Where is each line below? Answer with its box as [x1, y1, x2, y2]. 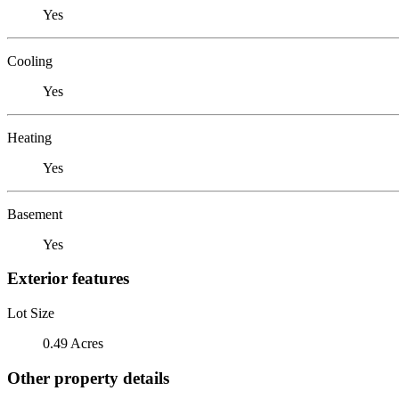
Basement [7, 206, 62, 222]
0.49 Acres [43, 335, 103, 351]
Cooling [7, 53, 53, 69]
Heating [7, 129, 52, 145]
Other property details [7, 368, 169, 387]
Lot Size [7, 305, 54, 321]
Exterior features [7, 269, 129, 289]
